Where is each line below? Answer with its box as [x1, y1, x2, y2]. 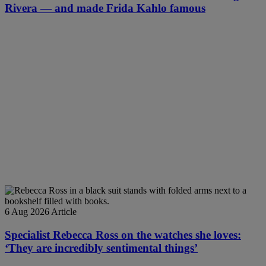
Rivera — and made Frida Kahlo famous [5, 1, 205, 14]
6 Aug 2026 [5, 207, 49, 217]
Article [51, 207, 77, 217]
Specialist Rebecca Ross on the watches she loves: [5, 228, 241, 241]
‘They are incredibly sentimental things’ [5, 241, 198, 254]
